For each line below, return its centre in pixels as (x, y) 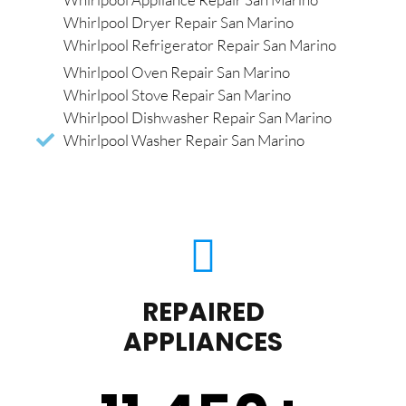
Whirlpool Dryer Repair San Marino (179, 23)
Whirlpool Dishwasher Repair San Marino (198, 118)
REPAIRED (203, 313)
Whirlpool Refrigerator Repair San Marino (200, 45)
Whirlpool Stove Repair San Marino (177, 95)
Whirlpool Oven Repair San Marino (177, 72)
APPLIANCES (203, 343)
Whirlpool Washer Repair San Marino (184, 140)
